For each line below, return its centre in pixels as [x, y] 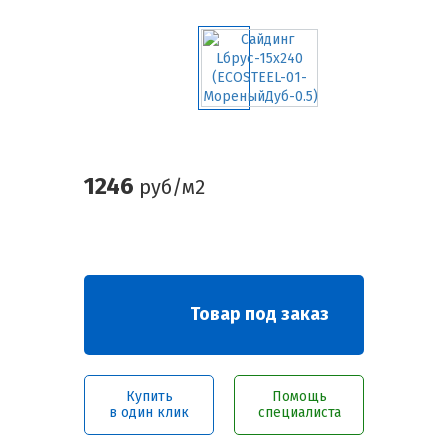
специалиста [299, 412]
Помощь [299, 396]
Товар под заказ [259, 314]
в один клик [149, 412]
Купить [149, 396]
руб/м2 [169, 187]
